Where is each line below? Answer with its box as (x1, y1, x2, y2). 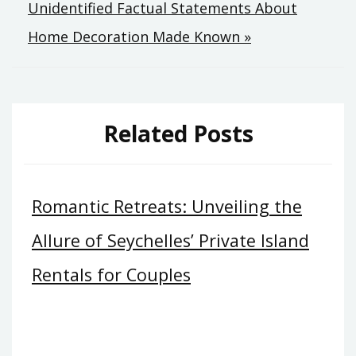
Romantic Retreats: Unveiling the (32, 195, 302, 219)
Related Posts (103, 118, 253, 149)
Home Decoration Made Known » (28, 26, 251, 46)
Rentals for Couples (32, 263, 191, 287)
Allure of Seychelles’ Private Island (32, 229, 309, 253)
